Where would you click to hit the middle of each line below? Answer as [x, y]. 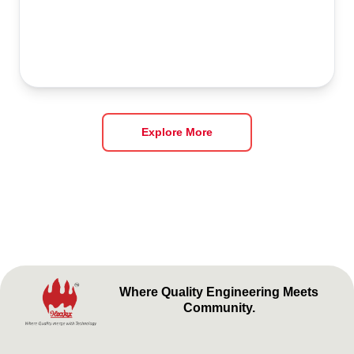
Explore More [177, 132]
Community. [219, 307]
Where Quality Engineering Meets [219, 292]
